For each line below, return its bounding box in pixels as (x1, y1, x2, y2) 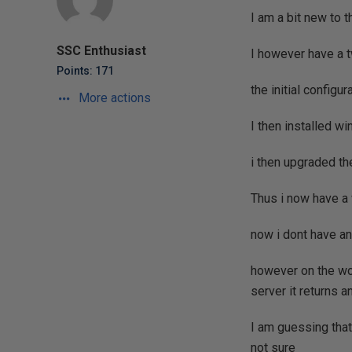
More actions (75, 90, 151, 105)
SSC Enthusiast (57, 43, 146, 58)
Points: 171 (57, 64, 114, 77)
